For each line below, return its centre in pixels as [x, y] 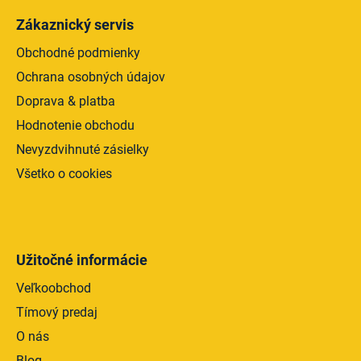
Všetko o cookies [64, 173]
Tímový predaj [57, 312]
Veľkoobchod [54, 288]
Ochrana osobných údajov [91, 77]
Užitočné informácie [82, 259]
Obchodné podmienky [78, 52]
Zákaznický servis [75, 24]
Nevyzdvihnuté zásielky [83, 149]
